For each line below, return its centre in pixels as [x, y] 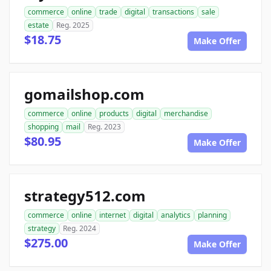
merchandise [186, 114]
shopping [43, 127]
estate [38, 25]
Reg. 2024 [80, 229]
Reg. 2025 [73, 25]
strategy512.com [85, 196]
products [114, 114]
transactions [173, 12]
